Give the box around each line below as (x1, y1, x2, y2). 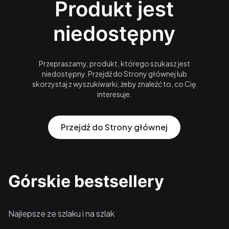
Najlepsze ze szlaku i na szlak (8, 208, 114, 219)
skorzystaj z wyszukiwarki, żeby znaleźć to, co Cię (32, 79, 197, 89)
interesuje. (97, 89, 132, 99)
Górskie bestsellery (8, 171, 164, 192)
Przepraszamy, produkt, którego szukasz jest (38, 59, 190, 68)
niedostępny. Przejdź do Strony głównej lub (41, 69, 187, 79)
